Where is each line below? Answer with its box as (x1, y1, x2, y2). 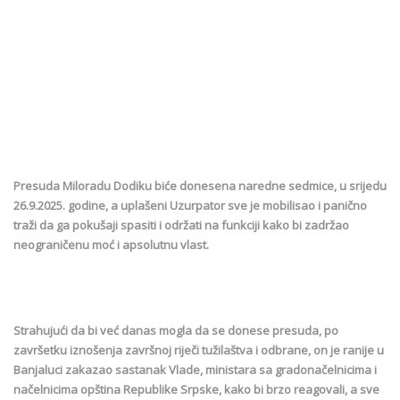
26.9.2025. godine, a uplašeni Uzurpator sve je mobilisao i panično (13, 196, 367, 213)
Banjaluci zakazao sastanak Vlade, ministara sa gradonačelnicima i (13, 361, 377, 378)
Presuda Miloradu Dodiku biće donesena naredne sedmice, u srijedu (13, 177, 387, 194)
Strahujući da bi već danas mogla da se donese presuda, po (13, 321, 338, 338)
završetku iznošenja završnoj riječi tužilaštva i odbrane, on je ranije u (13, 341, 384, 358)
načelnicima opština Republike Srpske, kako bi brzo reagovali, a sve (13, 380, 379, 397)
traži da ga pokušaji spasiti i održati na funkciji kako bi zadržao (13, 216, 349, 233)
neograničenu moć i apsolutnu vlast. (13, 236, 209, 253)
